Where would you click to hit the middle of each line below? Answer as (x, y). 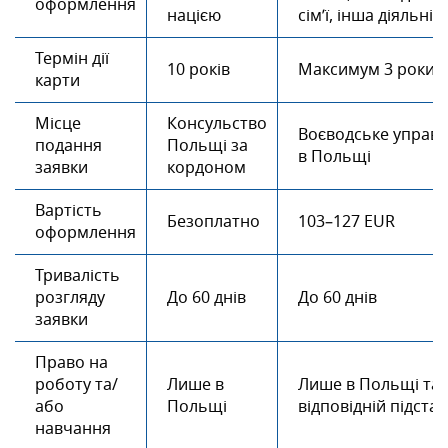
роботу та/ (76, 384)
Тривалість (77, 275)
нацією (194, 15)
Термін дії (72, 58)
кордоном (206, 167)
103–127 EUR (346, 221)
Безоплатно (213, 221)
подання (68, 145)
